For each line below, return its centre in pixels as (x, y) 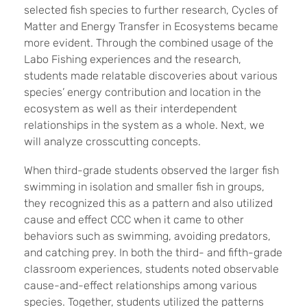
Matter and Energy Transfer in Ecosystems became (151, 26)
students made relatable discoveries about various (151, 75)
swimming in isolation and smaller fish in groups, (144, 186)
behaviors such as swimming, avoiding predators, (147, 236)
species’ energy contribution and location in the (143, 92)
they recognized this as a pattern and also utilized (148, 203)
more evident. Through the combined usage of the (149, 42)
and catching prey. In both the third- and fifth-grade (153, 252)
